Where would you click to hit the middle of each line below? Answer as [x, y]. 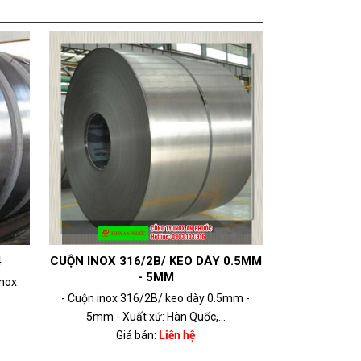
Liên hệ [177, 335]
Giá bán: [137, 335]
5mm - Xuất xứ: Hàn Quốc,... [156, 316]
